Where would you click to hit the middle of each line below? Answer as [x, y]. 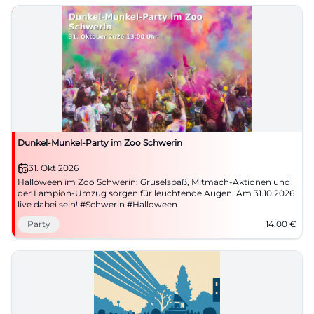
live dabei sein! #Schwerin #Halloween [97, 204]
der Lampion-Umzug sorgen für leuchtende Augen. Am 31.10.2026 [156, 193]
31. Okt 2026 [54, 168]
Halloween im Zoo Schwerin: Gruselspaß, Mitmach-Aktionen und [154, 182]
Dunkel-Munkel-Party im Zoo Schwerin [100, 143]
